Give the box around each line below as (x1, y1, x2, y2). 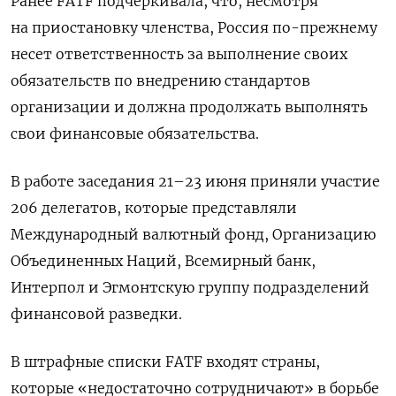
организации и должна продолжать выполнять (11, 98, 368, 117)
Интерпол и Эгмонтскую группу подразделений (11, 278, 369, 297)
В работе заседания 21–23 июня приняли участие (11, 172, 380, 191)
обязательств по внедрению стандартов (11, 72, 310, 90)
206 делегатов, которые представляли (11, 199, 297, 217)
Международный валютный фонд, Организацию (11, 225, 376, 244)
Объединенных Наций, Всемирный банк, (11, 252, 316, 270)
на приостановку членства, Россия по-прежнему (11, 19, 377, 37)
